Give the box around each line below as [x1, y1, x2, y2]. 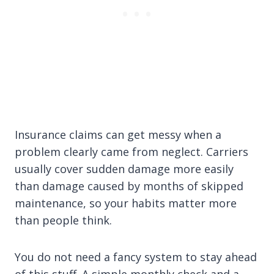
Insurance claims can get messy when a [15, 127, 221, 143]
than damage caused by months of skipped [15, 179, 243, 194]
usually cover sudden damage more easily [15, 161, 234, 177]
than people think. [15, 213, 112, 228]
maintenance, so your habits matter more [15, 196, 237, 211]
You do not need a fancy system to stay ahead [15, 250, 257, 265]
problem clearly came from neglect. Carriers [15, 144, 248, 160]
